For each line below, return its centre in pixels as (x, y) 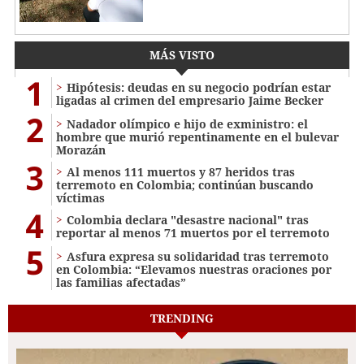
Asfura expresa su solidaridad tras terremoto (198, 257)
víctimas (80, 198)
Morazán (81, 150)
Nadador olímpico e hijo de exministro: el (187, 124)
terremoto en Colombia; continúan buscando (185, 185)
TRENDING (182, 318)
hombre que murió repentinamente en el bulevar (197, 137)
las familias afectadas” (121, 283)
